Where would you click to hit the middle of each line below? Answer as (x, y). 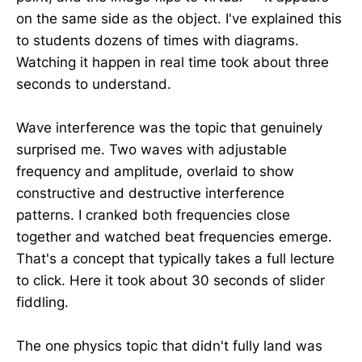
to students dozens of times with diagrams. (158, 40)
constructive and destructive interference (150, 193)
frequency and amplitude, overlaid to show (155, 171)
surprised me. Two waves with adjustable (152, 149)
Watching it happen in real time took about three (173, 62)
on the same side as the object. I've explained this (179, 18)
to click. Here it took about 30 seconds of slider (170, 280)
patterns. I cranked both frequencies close (153, 215)
